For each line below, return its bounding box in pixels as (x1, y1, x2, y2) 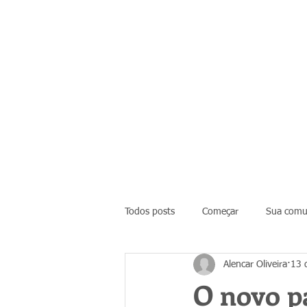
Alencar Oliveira (223, 259, 287, 269)
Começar (202, 206, 238, 217)
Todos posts (125, 206, 175, 217)
